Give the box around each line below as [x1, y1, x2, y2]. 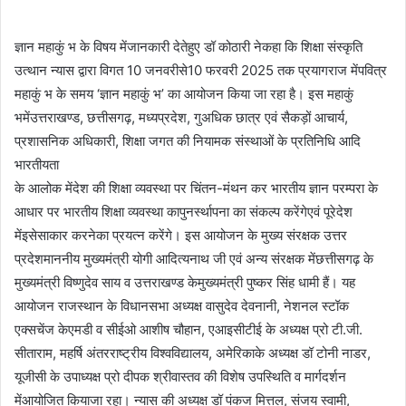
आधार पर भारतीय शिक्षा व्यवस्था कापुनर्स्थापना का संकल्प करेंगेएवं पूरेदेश [14, 203, 353, 221]
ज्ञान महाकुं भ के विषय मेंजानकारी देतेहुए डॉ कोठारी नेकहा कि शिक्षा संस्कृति [14, 38, 362, 56]
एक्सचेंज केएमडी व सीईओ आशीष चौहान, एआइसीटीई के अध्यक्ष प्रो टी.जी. [14, 321, 362, 339]
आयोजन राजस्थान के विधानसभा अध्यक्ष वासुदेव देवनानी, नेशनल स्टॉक [14, 297, 349, 315]
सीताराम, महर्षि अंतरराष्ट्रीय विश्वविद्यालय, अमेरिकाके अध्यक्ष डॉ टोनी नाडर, [14, 344, 371, 362]
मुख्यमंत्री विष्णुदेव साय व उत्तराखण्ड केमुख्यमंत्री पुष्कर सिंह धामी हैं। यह [14, 274, 355, 292]
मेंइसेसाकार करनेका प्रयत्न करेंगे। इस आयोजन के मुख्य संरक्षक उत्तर [14, 227, 347, 245]
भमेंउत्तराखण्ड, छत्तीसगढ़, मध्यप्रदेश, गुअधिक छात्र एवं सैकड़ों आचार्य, [14, 109, 348, 127]
